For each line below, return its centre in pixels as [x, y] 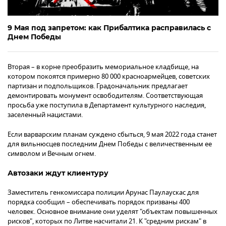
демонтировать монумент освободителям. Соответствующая [105, 95]
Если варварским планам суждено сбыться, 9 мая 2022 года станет [112, 134]
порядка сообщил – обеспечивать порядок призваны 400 [99, 202]
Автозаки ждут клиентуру [58, 173]
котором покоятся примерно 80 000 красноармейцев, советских [109, 76]
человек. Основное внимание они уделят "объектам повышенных [112, 211]
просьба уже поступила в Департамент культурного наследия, [107, 105]
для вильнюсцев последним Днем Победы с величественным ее [110, 144]
